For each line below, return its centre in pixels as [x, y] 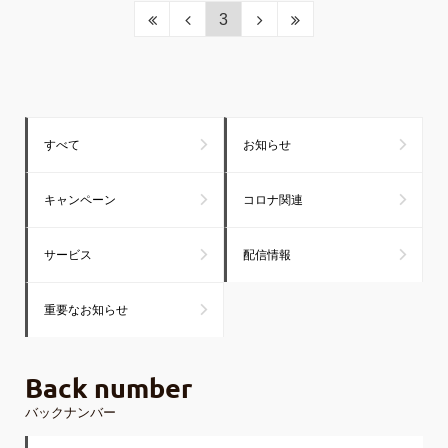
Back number [108, 387]
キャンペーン [80, 200]
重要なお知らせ [86, 310]
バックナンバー [70, 411]
